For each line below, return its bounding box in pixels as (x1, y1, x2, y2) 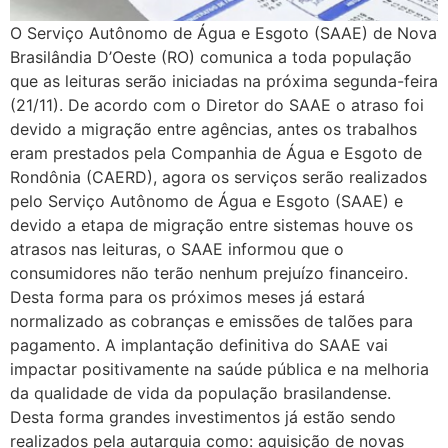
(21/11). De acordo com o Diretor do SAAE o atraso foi (10, 95, 424, 116)
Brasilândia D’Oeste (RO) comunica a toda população (10, 47, 412, 68)
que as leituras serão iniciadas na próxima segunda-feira (10, 71, 438, 92)
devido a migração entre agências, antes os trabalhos (10, 119, 417, 140)
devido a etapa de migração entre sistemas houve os (10, 215, 413, 236)
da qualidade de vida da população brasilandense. (10, 383, 391, 404)
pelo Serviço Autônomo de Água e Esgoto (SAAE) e (10, 191, 403, 212)
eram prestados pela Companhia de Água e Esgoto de (10, 143, 422, 164)
